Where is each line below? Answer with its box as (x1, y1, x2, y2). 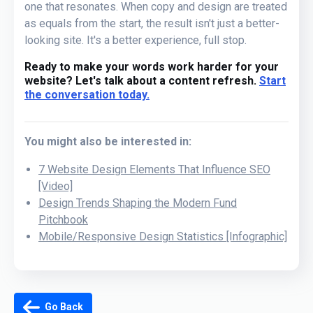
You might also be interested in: (24, 134, 191, 148)
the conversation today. (24, 87, 150, 101)
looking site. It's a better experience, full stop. (24, 33, 247, 47)
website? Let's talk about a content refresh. (24, 73, 256, 87)
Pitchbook (38, 212, 88, 226)
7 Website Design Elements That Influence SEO (38, 162, 270, 176)
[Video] (38, 179, 73, 193)
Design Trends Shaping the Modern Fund (38, 196, 237, 210)
